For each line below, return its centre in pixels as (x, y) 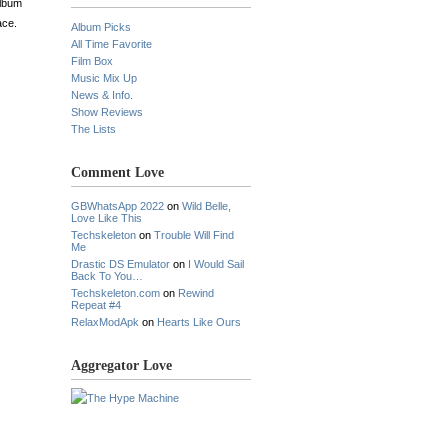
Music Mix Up (104, 78)
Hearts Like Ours (199, 322)
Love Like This (106, 218)
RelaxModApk (105, 322)
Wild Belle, (206, 206)
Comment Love (117, 172)
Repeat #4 (96, 305)
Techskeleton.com (115, 293)
